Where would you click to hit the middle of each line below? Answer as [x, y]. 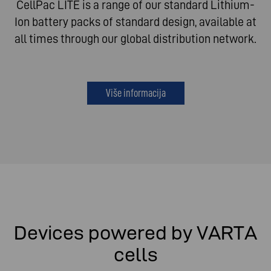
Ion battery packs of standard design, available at [135, 22]
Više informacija [135, 93]
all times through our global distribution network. [135, 39]
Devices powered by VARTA [135, 233]
